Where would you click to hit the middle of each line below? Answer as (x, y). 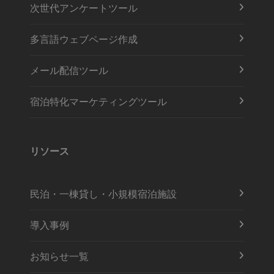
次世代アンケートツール (84, 9)
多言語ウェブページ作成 (84, 40)
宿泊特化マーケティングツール (98, 102)
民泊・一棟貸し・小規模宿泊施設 (103, 194)
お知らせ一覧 (59, 257)
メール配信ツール (69, 71)
